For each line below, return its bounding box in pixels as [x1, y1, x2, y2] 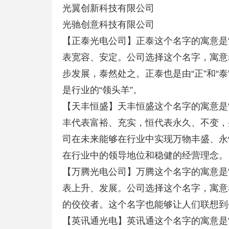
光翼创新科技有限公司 [62, 3, 154, 13]
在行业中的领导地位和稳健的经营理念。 [62, 150, 228, 161]
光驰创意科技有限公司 [62, 19, 154, 30]
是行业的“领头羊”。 [62, 85, 142, 95]
